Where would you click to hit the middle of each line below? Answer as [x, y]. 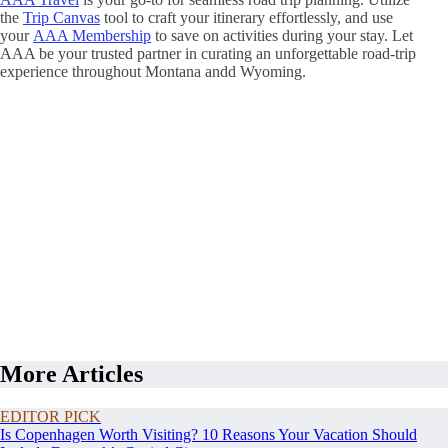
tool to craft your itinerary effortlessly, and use [246, 17]
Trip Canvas [61, 17]
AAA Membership [92, 35]
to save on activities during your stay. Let [282, 35]
